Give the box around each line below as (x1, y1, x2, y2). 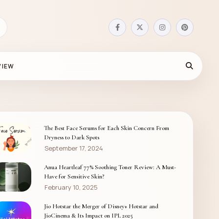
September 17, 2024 (44, 143, 103, 153)
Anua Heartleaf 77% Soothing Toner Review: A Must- (44, 163, 176, 171)
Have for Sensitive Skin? (44, 172, 104, 180)
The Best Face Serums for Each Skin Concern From (44, 124, 169, 132)
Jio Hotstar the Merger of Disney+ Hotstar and (44, 202, 158, 210)
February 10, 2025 (44, 182, 98, 192)
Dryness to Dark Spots (44, 133, 99, 141)
